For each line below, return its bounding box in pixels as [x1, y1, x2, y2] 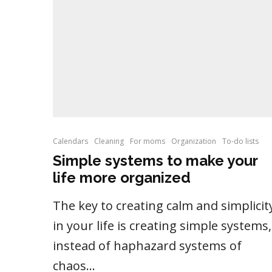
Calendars [53, 136, 88, 147]
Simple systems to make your [53, 152, 257, 170]
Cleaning [94, 136, 124, 147]
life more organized [53, 169, 191, 187]
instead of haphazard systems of [53, 237, 242, 254]
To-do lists [222, 136, 259, 147]
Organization [171, 136, 216, 147]
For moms [130, 136, 165, 147]
